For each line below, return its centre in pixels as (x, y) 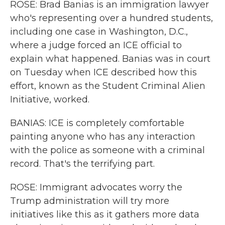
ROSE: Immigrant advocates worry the (96, 187)
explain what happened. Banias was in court (110, 59)
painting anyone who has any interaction (103, 137)
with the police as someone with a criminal (107, 150)
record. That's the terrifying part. (82, 164)
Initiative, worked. (50, 99)
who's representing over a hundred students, (111, 18)
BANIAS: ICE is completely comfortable (97, 123)
